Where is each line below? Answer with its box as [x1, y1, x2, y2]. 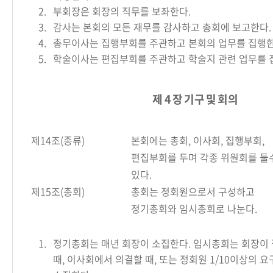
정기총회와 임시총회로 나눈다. [131, 201, 257, 216]
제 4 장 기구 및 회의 [152, 91, 238, 107]
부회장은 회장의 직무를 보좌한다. [53, 4, 191, 18]
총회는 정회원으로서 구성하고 [131, 184, 255, 199]
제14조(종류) [31, 133, 85, 147]
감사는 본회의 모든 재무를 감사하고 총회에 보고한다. [53, 19, 271, 34]
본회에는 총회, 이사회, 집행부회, [131, 133, 264, 147]
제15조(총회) [31, 184, 85, 199]
